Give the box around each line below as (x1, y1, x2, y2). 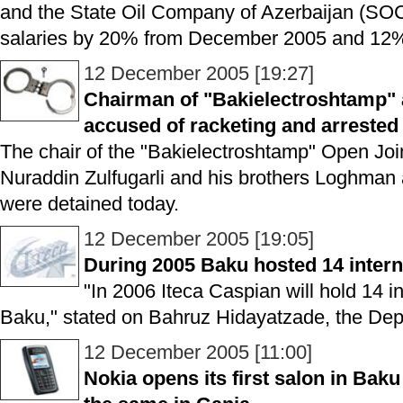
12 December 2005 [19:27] (84, 62, 314, 85)
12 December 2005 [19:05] (84, 228, 314, 250)
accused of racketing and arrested (84, 114, 399, 137)
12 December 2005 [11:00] (84, 341, 312, 363)
